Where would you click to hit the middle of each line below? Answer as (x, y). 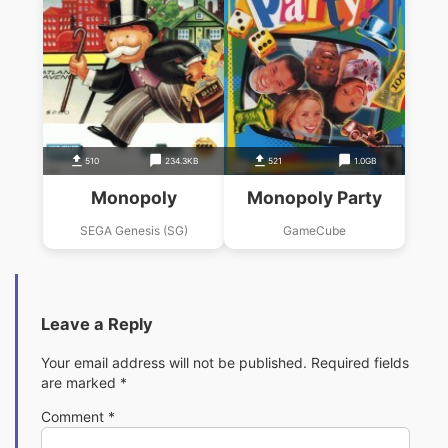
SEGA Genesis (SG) (133, 230)
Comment (74, 416)
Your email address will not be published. (174, 362)
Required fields (360, 362)
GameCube (314, 230)
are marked (80, 382)
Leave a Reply (97, 324)
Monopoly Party (314, 197)
